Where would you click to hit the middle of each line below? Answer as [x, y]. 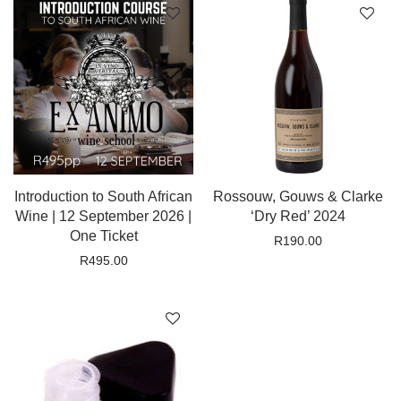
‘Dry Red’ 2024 [298, 216]
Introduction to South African [103, 196]
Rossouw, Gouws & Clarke [298, 196]
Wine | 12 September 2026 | [103, 216]
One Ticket [103, 236]
